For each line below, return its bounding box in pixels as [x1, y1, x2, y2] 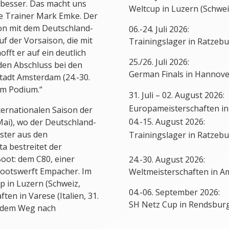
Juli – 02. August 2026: [142, 89, 225, 101]
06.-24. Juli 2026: [129, 24, 190, 35]
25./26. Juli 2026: [129, 56, 190, 68]
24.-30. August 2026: [129, 154, 205, 166]
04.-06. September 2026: [129, 187, 220, 198]
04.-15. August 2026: [129, 116, 205, 128]
